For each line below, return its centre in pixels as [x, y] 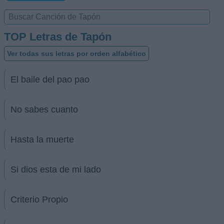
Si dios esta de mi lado [56, 169]
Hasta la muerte [42, 139]
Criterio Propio [39, 199]
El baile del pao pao [50, 79]
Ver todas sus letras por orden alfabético [76, 53]
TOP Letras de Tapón [58, 37]
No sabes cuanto [44, 109]
